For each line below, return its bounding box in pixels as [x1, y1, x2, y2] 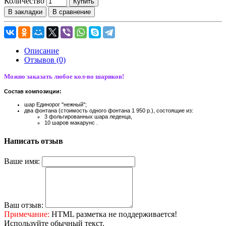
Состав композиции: [4, 88, 62, 94]
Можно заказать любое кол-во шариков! [4, 73, 124, 81]
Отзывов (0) [24, 55, 66, 65]
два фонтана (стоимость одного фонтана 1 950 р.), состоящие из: [24, 107, 193, 114]
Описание [24, 46, 59, 55]
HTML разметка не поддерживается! [49, 209, 177, 218]
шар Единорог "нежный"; [24, 101, 87, 108]
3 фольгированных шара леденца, [44, 114, 132, 120]
